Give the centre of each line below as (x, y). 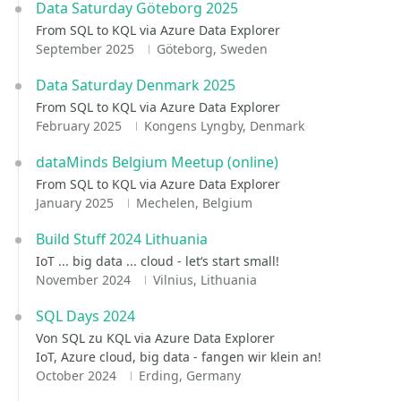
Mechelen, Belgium (194, 203)
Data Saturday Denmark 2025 (136, 85)
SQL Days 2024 (85, 316)
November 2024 (85, 280)
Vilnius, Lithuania (205, 280)
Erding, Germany (189, 375)
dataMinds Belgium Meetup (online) (157, 162)
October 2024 (78, 375)
